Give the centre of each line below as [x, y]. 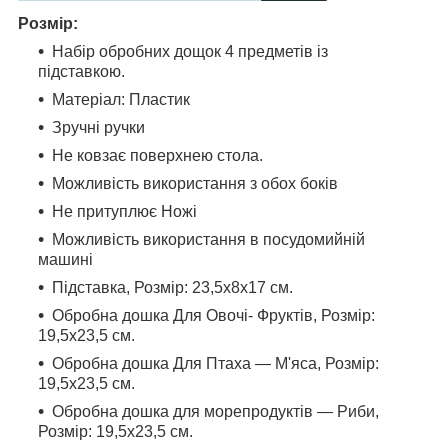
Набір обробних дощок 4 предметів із [190, 52]
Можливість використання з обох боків [195, 184]
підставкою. [81, 72]
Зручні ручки [98, 128]
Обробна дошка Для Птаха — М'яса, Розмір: [215, 364]
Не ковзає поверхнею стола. [157, 156]
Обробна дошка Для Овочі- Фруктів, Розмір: [213, 316]
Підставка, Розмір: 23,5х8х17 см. [172, 288]
